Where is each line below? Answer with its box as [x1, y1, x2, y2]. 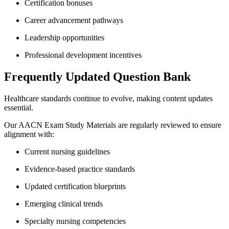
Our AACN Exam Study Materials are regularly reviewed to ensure [4, 120, 221, 129]
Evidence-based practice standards [25, 164, 135, 173]
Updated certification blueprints [25, 181, 126, 191]
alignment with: [4, 129, 54, 139]
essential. [4, 103, 33, 112]
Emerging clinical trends [25, 199, 103, 208]
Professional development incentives [25, 50, 142, 59]
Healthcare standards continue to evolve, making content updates [4, 94, 213, 103]
